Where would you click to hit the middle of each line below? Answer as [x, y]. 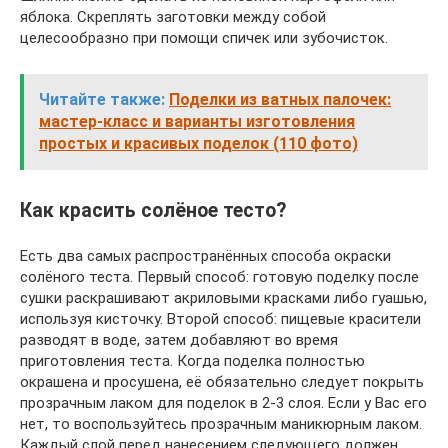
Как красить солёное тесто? [153, 210]
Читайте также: [102, 100]
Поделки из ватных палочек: [280, 100]
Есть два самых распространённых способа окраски [205, 255]
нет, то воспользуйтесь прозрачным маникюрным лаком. [221, 423]
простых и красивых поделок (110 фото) [198, 144]
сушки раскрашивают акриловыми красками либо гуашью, [223, 297]
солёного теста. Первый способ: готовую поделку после [219, 276]
